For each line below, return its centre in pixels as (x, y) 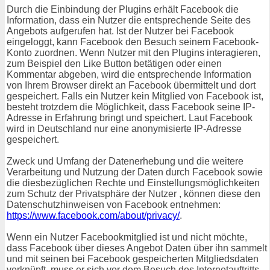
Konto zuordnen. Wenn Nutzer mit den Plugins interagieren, (133, 53)
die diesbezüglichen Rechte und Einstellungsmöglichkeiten (133, 183)
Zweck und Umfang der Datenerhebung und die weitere (125, 162)
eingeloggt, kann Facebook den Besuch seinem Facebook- (133, 42)
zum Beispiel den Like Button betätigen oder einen (114, 64)
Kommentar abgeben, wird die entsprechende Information (129, 75)
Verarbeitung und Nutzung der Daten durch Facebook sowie (135, 172)
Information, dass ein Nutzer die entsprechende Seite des (129, 20)
